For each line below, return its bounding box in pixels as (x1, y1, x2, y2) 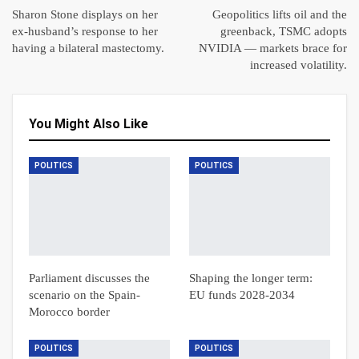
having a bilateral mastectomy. (12, 42, 164, 54)
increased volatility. (250, 58, 347, 71)
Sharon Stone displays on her (12, 8, 158, 21)
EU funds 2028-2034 (189, 288, 295, 302)
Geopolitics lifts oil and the (212, 8, 347, 21)
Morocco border (29, 305, 110, 319)
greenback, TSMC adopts (220, 25, 347, 38)
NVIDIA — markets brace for (199, 42, 347, 54)
